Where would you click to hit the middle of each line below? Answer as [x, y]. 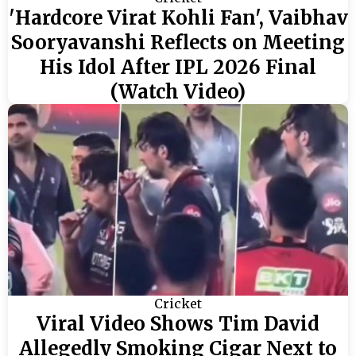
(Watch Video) [178, 92]
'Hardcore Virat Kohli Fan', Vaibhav [178, 18]
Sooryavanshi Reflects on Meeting [178, 43]
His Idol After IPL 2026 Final [178, 68]
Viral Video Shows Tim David [178, 324]
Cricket [178, 304]
